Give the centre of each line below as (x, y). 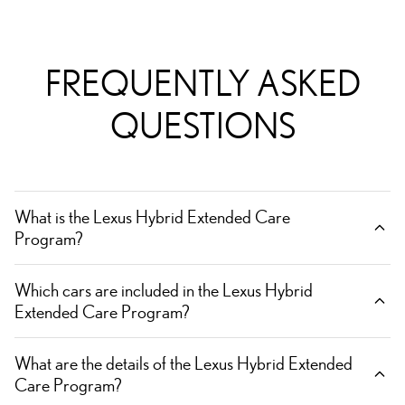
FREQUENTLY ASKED (202, 84)
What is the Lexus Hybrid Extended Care (152, 217)
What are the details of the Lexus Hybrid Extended (184, 363)
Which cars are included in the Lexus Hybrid (164, 290)
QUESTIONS (202, 126)
